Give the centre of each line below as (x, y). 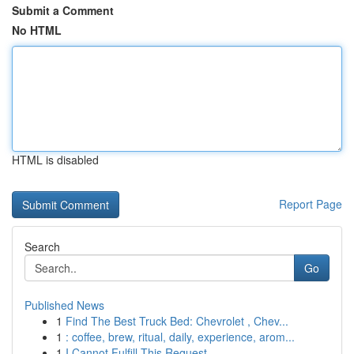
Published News (64, 305)
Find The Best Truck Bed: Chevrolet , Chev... (177, 321)
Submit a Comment (63, 10)
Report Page (311, 204)
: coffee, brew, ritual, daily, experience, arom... (180, 337)
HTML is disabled (55, 160)
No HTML (37, 30)
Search (42, 247)
